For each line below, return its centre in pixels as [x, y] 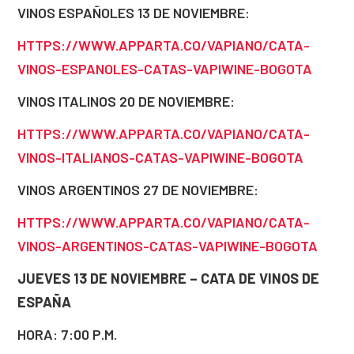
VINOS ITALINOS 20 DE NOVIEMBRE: [126, 101]
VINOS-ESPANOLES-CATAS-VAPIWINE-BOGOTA [165, 69]
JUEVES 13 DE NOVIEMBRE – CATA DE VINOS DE [168, 278]
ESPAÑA [44, 302]
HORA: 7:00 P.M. [67, 334]
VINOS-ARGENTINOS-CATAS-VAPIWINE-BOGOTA [168, 246]
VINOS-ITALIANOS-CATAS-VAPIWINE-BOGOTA [160, 157]
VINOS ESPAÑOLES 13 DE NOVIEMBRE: [134, 13]
